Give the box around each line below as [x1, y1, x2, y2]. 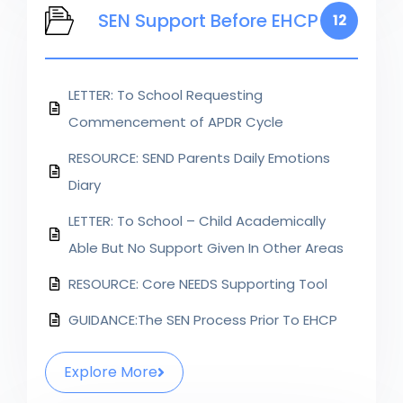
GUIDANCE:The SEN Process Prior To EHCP [68, 309, 337, 329]
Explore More [64, 361, 157, 382]
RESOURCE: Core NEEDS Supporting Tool [68, 273, 327, 293]
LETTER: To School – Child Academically [68, 210, 326, 230]
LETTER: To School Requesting [68, 85, 263, 104]
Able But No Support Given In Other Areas [68, 237, 344, 257]
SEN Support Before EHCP [98, 7, 318, 33]
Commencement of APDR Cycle [68, 112, 283, 131]
